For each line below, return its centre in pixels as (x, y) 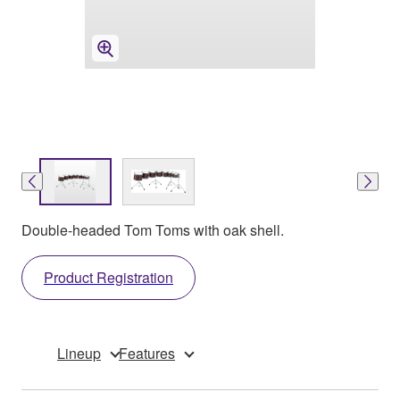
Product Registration (108, 277)
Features (147, 353)
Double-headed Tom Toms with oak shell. (153, 229)
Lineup (79, 353)
